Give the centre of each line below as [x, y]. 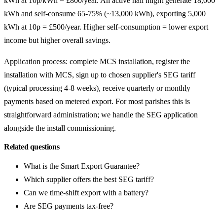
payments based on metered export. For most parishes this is [97, 102]
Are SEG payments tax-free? [69, 206]
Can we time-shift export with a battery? [86, 193]
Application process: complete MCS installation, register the [97, 62]
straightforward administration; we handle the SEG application [101, 115]
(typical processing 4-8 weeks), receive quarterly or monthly [97, 88]
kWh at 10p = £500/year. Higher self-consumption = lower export [106, 27]
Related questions [32, 147]
